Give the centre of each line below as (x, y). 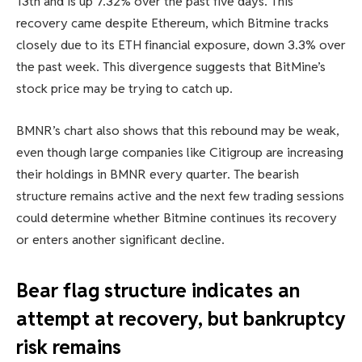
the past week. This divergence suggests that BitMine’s (171, 66)
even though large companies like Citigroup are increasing (180, 152)
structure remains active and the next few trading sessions (180, 196)
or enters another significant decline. (120, 239)
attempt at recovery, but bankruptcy (181, 318)
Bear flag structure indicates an (158, 290)
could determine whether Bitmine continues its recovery (177, 217)
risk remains (69, 347)
